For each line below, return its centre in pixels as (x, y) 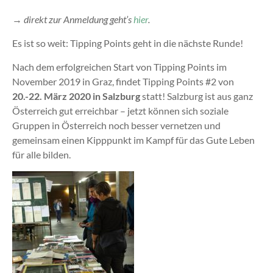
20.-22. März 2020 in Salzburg (76, 96)
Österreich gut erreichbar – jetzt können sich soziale (120, 110)
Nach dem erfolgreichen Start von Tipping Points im (119, 66)
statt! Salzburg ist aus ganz (196, 96)
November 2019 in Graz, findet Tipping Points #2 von (123, 81)
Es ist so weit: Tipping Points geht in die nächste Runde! (127, 43)
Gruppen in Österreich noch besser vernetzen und (116, 125)
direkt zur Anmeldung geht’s (78, 19)
